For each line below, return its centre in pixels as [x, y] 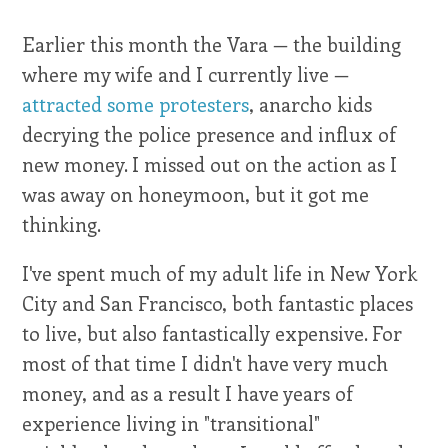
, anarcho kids [311, 104]
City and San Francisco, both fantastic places [218, 303]
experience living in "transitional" [171, 423]
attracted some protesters [136, 104]
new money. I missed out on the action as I [210, 164]
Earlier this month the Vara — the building [212, 44]
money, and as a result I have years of [188, 393]
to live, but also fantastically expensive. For [212, 333]
